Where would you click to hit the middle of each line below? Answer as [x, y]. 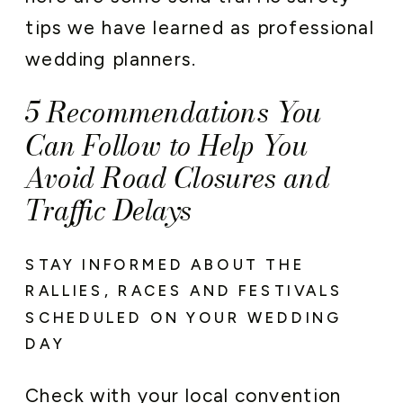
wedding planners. [111, 59]
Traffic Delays [108, 210]
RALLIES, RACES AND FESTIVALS [184, 291]
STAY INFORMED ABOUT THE [166, 264]
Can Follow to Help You [167, 145]
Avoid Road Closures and [178, 178]
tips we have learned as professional [200, 28]
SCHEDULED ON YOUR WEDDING [184, 317]
